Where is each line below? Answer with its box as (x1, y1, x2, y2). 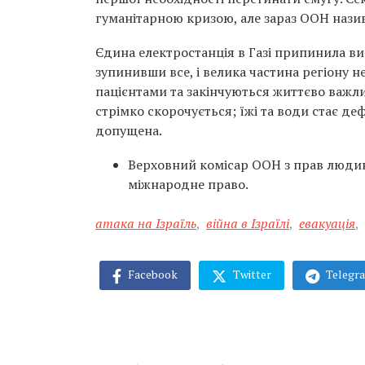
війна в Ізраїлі (206, 214, 289, 232)
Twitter (231, 266, 271, 282)
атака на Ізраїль (95, 214, 196, 232)
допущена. (95, 121, 162, 139)
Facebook (125, 266, 178, 282)
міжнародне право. (128, 175, 248, 193)
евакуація (299, 214, 355, 232)
